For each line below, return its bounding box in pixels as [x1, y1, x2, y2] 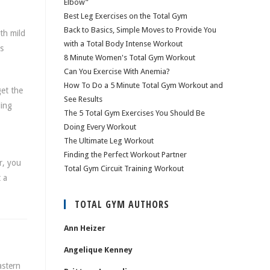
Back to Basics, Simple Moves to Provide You [64, 25, 216, 34]
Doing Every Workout [64, 122, 136, 131]
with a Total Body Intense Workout [64, 39, 183, 48]
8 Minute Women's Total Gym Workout [64, 53, 195, 62]
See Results [64, 95, 102, 104]
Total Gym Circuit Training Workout [64, 164, 184, 173]
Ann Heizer [64, 224, 105, 233]
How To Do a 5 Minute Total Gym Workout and [64, 81, 223, 90]
